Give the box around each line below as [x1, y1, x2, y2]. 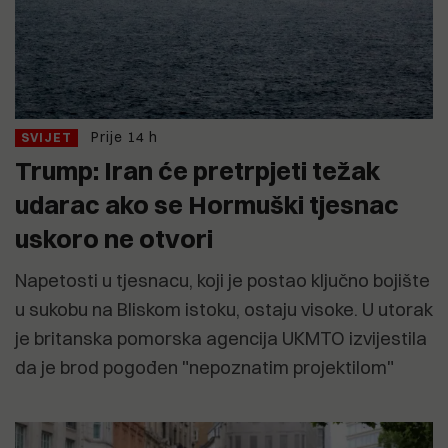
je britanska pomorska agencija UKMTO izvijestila [15, 327, 427, 351]
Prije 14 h [91, 128, 158, 147]
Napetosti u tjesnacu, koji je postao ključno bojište [15, 269, 430, 293]
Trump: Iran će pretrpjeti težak [15, 155, 380, 187]
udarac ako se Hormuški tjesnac [15, 189, 399, 221]
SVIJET [21, 130, 72, 146]
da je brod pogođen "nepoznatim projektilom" [15, 356, 394, 380]
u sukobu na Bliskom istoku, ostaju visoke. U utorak [15, 298, 433, 322]
